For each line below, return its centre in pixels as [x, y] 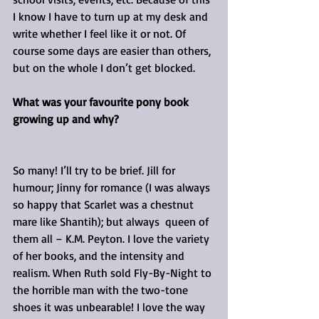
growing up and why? [66, 119]
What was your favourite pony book [102, 101]
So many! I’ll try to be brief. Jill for [95, 170]
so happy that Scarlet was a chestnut [105, 204]
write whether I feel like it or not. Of [101, 33]
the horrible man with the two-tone [102, 289]
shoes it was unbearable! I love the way [110, 307]
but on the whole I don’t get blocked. [104, 67]
